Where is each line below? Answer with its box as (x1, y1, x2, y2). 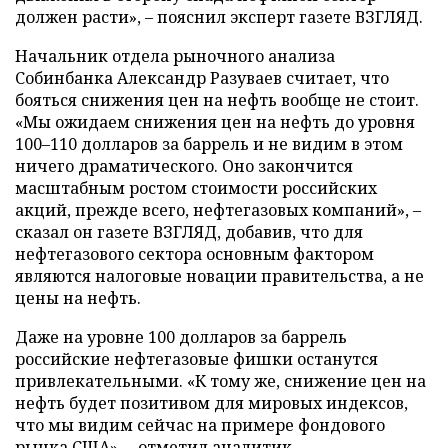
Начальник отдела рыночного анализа (15, 45, 335, 67)
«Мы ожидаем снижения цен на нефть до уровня (15, 111, 415, 133)
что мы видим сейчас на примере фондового (15, 414, 385, 436)
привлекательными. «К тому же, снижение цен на (15, 370, 426, 392)
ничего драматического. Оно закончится (15, 155, 353, 177)
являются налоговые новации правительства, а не (15, 265, 424, 287)
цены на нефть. (15, 287, 141, 309)
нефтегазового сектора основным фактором (15, 243, 374, 265)
